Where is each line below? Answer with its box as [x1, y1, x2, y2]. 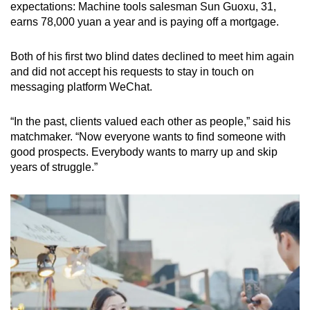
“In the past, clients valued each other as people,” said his [10, 115, 291, 127]
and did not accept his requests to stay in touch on [10, 65, 254, 77]
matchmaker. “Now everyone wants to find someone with [10, 130, 286, 143]
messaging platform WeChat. [10, 80, 152, 93]
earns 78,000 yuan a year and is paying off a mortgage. [10, 15, 279, 28]
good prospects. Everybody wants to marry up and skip [10, 145, 277, 158]
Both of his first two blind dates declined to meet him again [10, 50, 294, 62]
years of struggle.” [10, 161, 98, 173]
